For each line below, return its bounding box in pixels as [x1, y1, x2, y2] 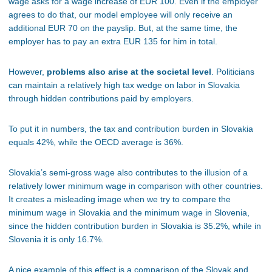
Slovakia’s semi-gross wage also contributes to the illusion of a [8, 168, 248, 178]
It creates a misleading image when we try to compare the [8, 194, 231, 205]
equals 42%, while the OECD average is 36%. [8, 137, 183, 148]
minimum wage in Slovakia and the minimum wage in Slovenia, [8, 208, 250, 218]
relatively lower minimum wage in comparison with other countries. [8, 181, 263, 191]
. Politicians [211, 67, 254, 77]
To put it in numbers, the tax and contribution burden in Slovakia [8, 124, 253, 134]
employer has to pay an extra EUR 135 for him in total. [8, 36, 217, 47]
